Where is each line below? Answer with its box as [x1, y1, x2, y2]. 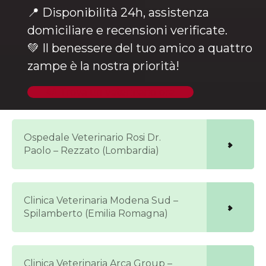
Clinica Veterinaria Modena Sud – [24, 194, 178, 206]
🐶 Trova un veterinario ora [46, 84, 175, 99]
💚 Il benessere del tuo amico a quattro [27, 40, 252, 55]
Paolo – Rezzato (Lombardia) [24, 144, 159, 156]
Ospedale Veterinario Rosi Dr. [24, 131, 161, 143]
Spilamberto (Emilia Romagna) [24, 207, 168, 219]
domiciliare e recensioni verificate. [27, 23, 227, 37]
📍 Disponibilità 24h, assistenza [27, 5, 209, 20]
